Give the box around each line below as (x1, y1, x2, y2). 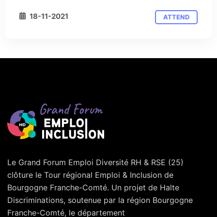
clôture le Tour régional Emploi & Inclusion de (7, 170, 173, 180)
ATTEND (163, 13, 189, 21)
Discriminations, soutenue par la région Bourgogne (7, 195, 193, 205)
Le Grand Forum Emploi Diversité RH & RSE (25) (7, 157, 184, 168)
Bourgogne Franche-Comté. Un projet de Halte (7, 183, 179, 193)
